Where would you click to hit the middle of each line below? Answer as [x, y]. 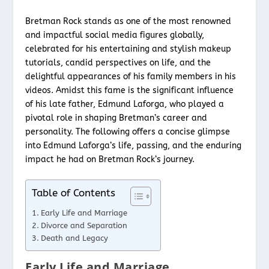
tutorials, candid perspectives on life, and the [118, 63]
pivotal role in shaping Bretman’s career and [116, 118]
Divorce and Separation [84, 226]
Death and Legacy [74, 238]
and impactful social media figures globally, [115, 35]
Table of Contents [74, 193]
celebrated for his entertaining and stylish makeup [128, 49]
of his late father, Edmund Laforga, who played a [125, 104]
